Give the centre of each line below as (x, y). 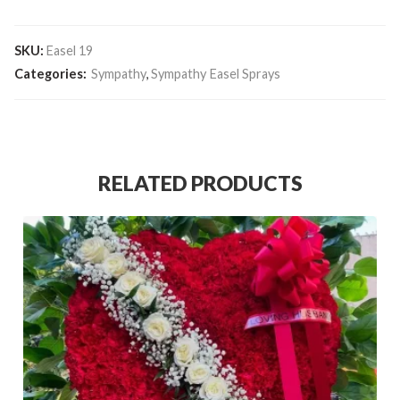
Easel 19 (69, 50)
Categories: (50, 73)
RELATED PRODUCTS (200, 183)
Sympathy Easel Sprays (216, 73)
